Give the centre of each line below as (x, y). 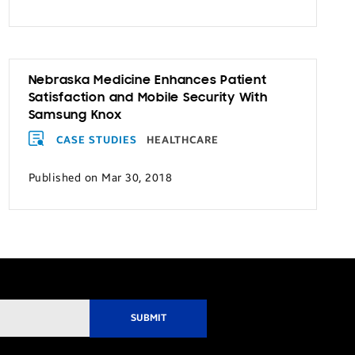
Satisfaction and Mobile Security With (148, 98)
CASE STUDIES (96, 140)
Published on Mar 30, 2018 (100, 177)
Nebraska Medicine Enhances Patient (147, 81)
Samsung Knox (75, 116)
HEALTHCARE (183, 140)
